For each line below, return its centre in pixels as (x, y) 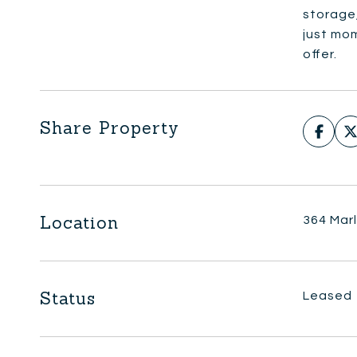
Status (68, 298)
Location (79, 223)
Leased (328, 296)
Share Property (110, 128)
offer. (320, 54)
